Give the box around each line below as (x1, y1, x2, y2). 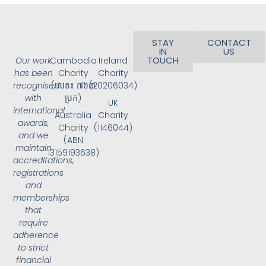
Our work (15, 55, 52, 67)
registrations (13, 167, 64, 179)
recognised (13, 80, 60, 92)
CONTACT (207, 36, 251, 49)
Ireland (98, 55, 128, 67)
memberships (13, 192, 70, 204)
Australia (55, 109, 92, 122)
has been (14, 67, 53, 80)
